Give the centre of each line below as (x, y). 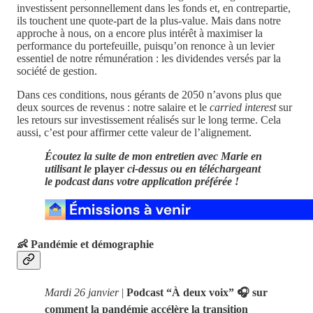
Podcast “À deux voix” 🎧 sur (197, 292)
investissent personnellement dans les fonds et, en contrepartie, (154, 8)
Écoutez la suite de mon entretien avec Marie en (153, 156)
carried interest (243, 108)
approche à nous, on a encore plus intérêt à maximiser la (140, 34)
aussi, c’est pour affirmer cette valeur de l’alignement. (134, 133)
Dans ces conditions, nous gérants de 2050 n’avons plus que (149, 95)
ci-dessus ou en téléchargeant (192, 169)
